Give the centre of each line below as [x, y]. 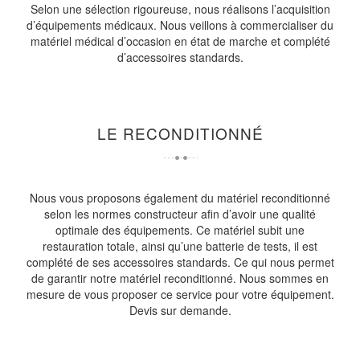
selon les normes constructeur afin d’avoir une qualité [180, 214]
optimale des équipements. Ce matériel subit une [180, 230]
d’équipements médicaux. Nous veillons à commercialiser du [180, 25]
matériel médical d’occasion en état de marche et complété [180, 41]
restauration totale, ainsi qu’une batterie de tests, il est [180, 246]
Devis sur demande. [180, 310]
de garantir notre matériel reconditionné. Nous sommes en [180, 278]
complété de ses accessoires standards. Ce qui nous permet [180, 262]
